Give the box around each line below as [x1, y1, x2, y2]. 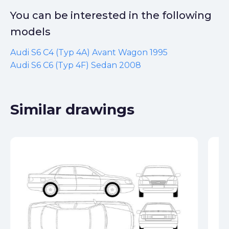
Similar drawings [10, 101, 134, 119]
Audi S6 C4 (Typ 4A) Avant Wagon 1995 [10, 48, 168, 58]
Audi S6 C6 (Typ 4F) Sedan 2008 [10, 60, 141, 71]
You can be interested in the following [10, 9, 212, 22]
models [10, 26, 51, 38]
